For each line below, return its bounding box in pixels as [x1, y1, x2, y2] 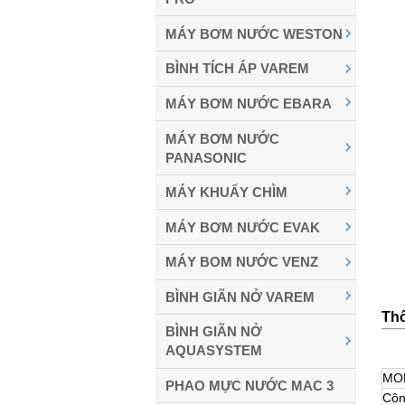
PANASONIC [165, 149, 247, 165]
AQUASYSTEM [165, 343, 262, 359]
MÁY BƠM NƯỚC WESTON [165, 25, 343, 42]
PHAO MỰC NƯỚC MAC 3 [165, 378, 334, 394]
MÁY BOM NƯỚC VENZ [165, 254, 318, 270]
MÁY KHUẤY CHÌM [165, 184, 287, 201]
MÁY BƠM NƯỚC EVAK [165, 219, 320, 235]
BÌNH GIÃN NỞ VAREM [165, 288, 315, 305]
